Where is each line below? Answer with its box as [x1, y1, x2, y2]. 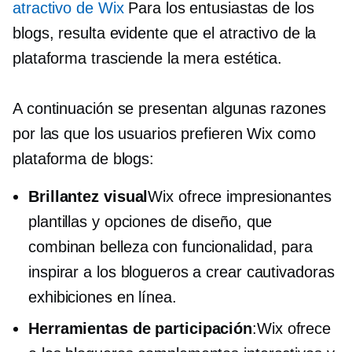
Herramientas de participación [28, 319, 253, 337]
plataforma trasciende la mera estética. [13, 49, 283, 67]
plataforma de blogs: [13, 149, 154, 167]
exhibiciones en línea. [28, 288, 177, 306]
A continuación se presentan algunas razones [13, 99, 326, 117]
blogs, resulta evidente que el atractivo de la [13, 24, 317, 42]
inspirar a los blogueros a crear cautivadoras [28, 262, 335, 280]
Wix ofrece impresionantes [148, 187, 332, 205]
